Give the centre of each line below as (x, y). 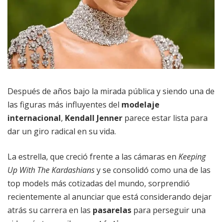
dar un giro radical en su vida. (63, 132)
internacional (34, 118)
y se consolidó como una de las (153, 170)
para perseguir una (168, 210)
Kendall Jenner (94, 118)
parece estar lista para (165, 118)
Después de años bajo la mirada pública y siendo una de (111, 91)
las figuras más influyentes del (64, 105)
